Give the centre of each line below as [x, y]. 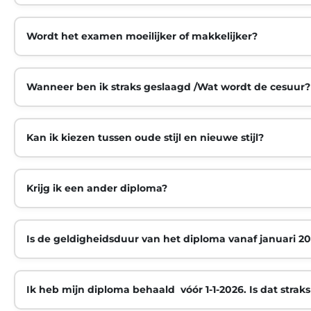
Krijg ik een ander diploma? [97, 188]
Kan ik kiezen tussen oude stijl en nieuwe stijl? [145, 138]
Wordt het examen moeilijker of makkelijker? [142, 36]
